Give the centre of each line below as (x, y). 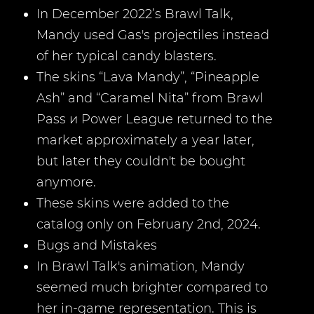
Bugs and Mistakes (97, 245)
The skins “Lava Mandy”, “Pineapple (148, 77)
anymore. (66, 182)
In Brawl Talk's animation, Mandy (141, 266)
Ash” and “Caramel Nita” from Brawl (150, 98)
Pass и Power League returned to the (155, 119)
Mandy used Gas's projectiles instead (153, 35)
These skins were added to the (133, 203)
